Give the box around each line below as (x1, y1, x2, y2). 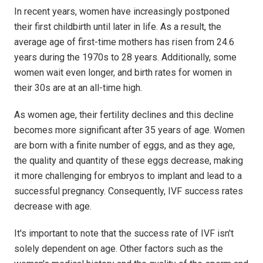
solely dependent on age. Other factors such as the (14, 243, 223, 255)
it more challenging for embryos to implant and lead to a (14, 170, 242, 182)
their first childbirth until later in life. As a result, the (14, 21, 221, 33)
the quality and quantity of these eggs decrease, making (14, 155, 243, 167)
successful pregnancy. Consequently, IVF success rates (14, 186, 243, 197)
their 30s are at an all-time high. (14, 82, 142, 94)
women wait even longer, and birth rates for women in (14, 67, 232, 79)
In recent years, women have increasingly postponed (14, 6, 230, 18)
